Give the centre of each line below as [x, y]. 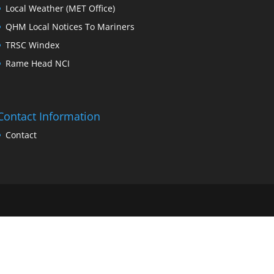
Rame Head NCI [37, 63]
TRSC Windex [32, 45]
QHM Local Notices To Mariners [70, 26]
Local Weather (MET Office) [60, 8]
